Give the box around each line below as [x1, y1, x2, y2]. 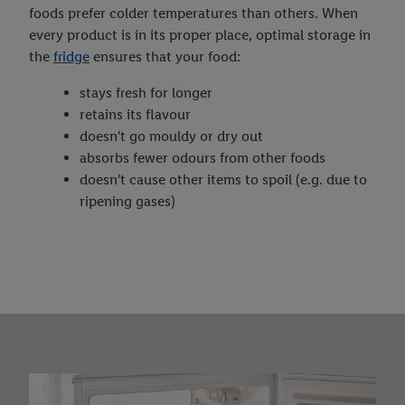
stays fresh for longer [80, 83, 212, 101]
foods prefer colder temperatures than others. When [29, 4, 358, 22]
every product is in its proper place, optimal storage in [29, 25, 371, 43]
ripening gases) [80, 192, 175, 210]
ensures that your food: [89, 47, 240, 65]
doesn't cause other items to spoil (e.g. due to [80, 170, 367, 188]
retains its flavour [80, 105, 191, 123]
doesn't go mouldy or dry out [80, 127, 263, 145]
